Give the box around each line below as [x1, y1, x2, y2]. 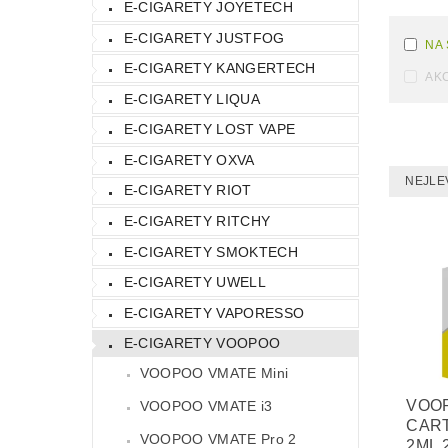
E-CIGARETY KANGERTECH [123, 60, 316, 77]
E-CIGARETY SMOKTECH [123, 243, 298, 260]
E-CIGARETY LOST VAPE [123, 121, 296, 138]
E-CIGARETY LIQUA [123, 90, 260, 107]
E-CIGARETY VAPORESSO [123, 304, 305, 321]
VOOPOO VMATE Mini [139, 365, 289, 382]
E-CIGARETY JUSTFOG [123, 29, 285, 46]
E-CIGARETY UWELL [123, 274, 266, 291]
